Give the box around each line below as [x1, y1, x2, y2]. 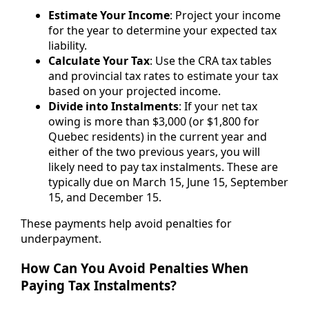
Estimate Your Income [48, 8, 170, 23]
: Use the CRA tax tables [150, 53, 272, 69]
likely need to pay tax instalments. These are [48, 159, 278, 175]
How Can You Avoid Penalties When [21, 259, 248, 277]
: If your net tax [179, 99, 257, 114]
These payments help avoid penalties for [21, 216, 232, 232]
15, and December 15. [48, 190, 161, 206]
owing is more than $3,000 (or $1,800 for [48, 114, 259, 130]
